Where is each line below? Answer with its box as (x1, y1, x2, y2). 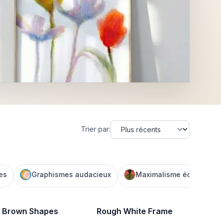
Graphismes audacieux (32, 170, 111, 179)
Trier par (81, 125, 109, 134)
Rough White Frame (97, 206, 173, 216)
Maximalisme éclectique (136, 170, 219, 179)
